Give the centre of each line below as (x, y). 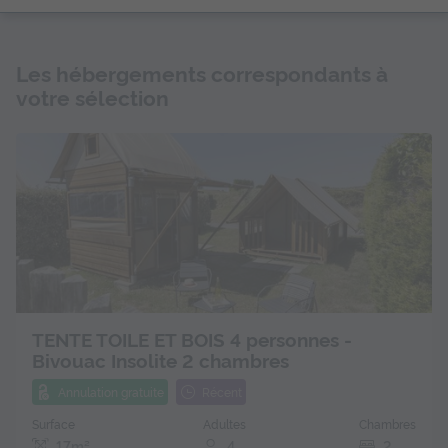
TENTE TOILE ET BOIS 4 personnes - (192, 339)
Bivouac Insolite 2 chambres (160, 360)
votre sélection (92, 97)
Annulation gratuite (111, 392)
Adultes (224, 423)
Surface (53, 423)
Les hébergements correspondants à (202, 73)
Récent (222, 392)
